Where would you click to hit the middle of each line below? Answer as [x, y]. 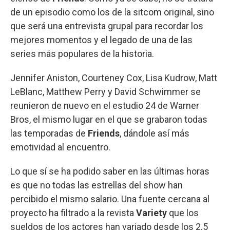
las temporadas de [49, 133]
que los [184, 213]
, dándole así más [155, 133]
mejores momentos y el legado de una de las [101, 40]
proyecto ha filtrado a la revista [73, 213]
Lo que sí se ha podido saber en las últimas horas [110, 171]
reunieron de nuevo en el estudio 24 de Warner [105, 105]
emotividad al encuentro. [61, 147]
